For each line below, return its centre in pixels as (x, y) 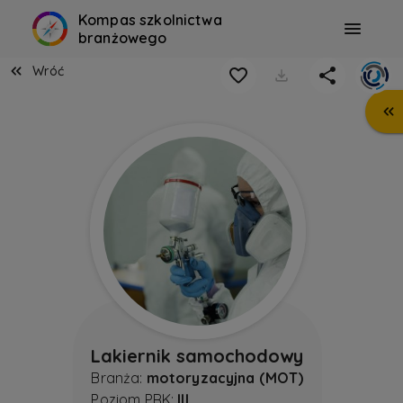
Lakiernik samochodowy (197, 356)
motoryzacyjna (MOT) (225, 378)
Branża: (119, 378)
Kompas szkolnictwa (150, 20)
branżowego (123, 38)
